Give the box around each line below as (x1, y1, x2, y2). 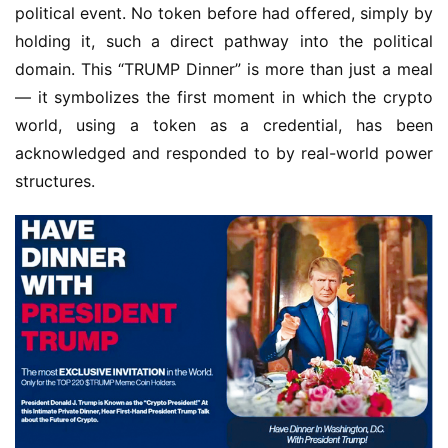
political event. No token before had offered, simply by (15, 3, 433, 23)
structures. (15, 171, 95, 191)
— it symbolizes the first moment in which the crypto (15, 87, 433, 107)
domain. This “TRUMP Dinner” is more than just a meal (15, 59, 433, 79)
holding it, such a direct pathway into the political (15, 31, 433, 51)
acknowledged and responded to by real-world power (15, 143, 433, 163)
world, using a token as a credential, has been (15, 115, 433, 135)
